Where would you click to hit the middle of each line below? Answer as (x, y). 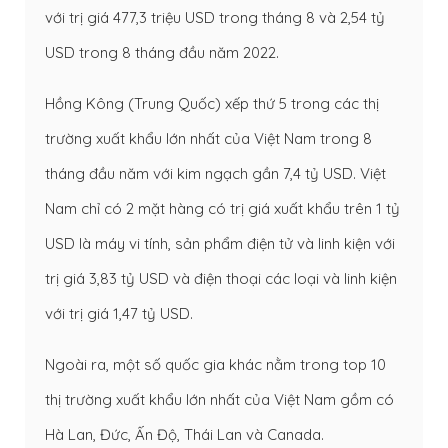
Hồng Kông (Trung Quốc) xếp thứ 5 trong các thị (212, 104)
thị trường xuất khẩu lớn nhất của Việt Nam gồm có (219, 400)
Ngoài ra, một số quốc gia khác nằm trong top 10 (215, 365)
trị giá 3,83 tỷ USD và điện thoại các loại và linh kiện (221, 279)
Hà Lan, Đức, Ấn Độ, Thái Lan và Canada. (184, 435)
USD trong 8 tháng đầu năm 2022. (162, 53)
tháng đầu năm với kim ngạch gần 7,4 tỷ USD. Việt (215, 174)
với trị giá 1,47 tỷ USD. (119, 314)
